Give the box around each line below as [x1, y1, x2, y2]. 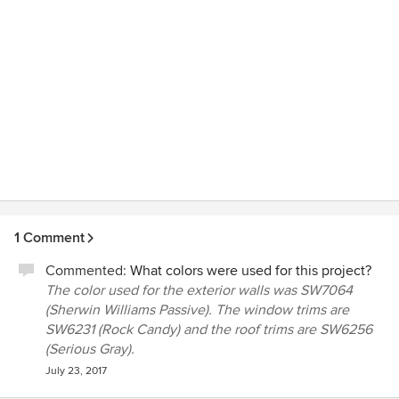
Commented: [45, 262, 130, 280]
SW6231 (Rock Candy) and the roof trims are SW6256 [45, 321, 372, 338]
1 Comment [14, 229, 85, 247]
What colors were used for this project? [130, 262, 371, 280]
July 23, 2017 [45, 364, 107, 378]
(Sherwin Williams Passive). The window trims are [45, 301, 349, 319]
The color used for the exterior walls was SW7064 [45, 281, 353, 299]
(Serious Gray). [45, 340, 134, 358]
